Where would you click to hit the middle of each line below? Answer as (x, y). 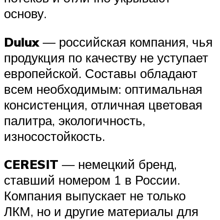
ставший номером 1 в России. (92, 180)
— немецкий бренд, (118, 164)
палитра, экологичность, (75, 120)
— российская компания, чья (126, 41)
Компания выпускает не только (95, 196)
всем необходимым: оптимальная (103, 89)
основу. (25, 14)
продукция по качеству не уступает (106, 57)
